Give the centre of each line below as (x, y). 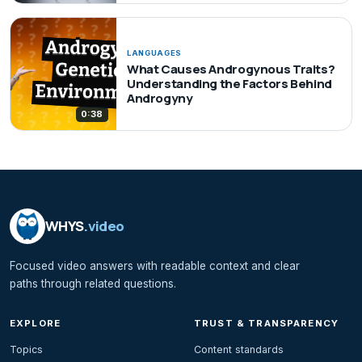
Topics (26, 349)
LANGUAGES (154, 53)
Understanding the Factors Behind (229, 84)
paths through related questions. (93, 283)
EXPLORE (36, 323)
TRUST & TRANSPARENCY (267, 323)
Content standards (239, 349)
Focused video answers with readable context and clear (155, 265)
